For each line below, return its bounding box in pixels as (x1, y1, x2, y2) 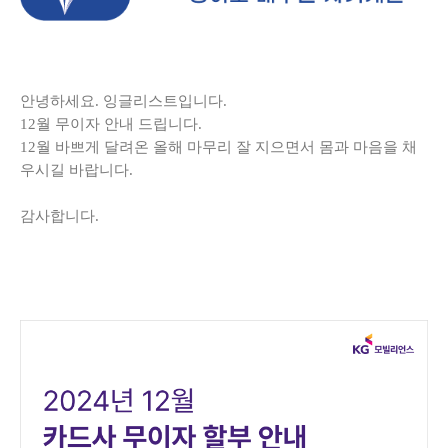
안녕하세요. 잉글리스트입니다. (20, 93, 227, 110)
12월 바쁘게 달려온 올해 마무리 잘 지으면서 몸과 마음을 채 (20, 139, 417, 156)
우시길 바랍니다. (20, 162, 133, 179)
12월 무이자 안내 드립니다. (20, 116, 202, 133)
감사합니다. (20, 208, 99, 225)
